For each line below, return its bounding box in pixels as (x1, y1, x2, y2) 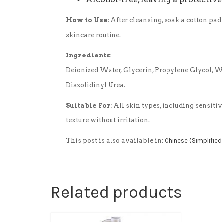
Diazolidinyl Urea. (66, 81, 125, 89)
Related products (51, 182, 182, 202)
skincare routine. (66, 31, 122, 39)
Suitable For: (66, 101, 113, 109)
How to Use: (66, 16, 111, 24)
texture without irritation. (66, 116, 150, 124)
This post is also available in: (66, 136, 165, 144)
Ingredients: (66, 51, 111, 59)
